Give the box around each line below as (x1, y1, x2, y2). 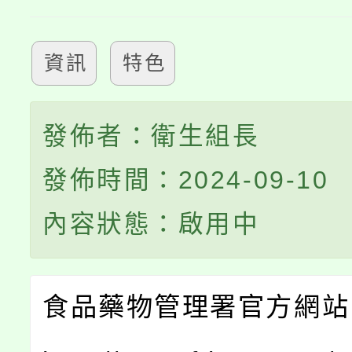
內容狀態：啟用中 (42, 210, 260, 239)
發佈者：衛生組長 (42, 122, 260, 151)
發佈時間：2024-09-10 (42, 166, 329, 195)
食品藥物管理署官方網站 (42, 292, 350, 322)
